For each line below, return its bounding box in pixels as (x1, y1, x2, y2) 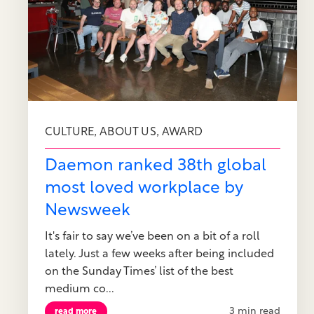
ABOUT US (100, 127, 156, 139)
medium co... (45, 283, 114, 295)
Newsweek (45, 202, 130, 219)
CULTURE (45, 127, 95, 139)
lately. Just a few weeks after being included (45, 248, 274, 260)
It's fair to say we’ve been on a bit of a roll (45, 231, 260, 243)
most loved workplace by (45, 179, 243, 197)
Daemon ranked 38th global (45, 157, 266, 175)
